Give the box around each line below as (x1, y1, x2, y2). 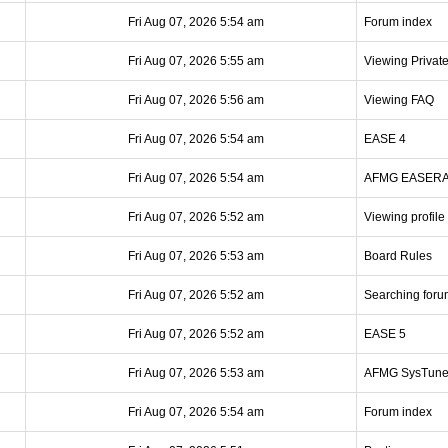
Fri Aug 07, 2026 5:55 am (128, 54, 264, 68)
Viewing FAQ (364, 93, 434, 107)
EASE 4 (364, 132, 406, 146)
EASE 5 (364, 327, 406, 341)
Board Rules (364, 249, 432, 263)
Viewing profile (364, 210, 445, 224)
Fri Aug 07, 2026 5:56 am (128, 93, 264, 107)
